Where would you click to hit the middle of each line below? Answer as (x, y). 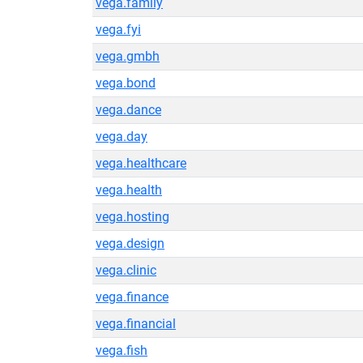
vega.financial (136, 324)
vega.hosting (132, 217)
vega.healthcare (141, 163)
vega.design (130, 243)
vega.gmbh (128, 56)
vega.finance (132, 297)
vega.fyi (118, 30)
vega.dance (128, 110)
